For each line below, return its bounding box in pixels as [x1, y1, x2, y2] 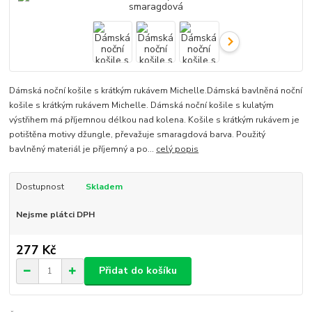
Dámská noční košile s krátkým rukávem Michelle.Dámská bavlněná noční [9, 85, 303, 97]
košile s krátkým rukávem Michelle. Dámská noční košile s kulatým [9, 100, 274, 111]
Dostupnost [15, 181, 64, 193]
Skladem [85, 181, 123, 193]
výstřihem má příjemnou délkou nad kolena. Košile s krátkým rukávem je [9, 114, 300, 126]
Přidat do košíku [99, 264, 177, 278]
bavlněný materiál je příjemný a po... [9, 143, 157, 155]
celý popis [156, 143, 199, 155]
